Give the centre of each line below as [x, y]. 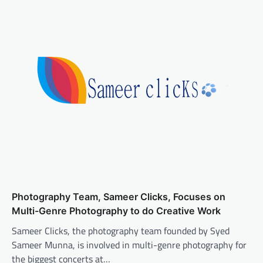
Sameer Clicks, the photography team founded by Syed [121, 230]
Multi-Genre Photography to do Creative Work [116, 210]
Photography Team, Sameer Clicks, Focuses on [119, 196]
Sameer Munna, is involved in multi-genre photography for [129, 245]
